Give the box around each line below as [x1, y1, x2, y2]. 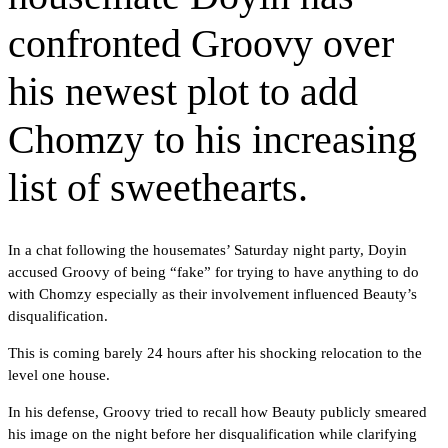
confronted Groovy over [8, 20, 394, 66]
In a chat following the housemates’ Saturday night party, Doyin [8, 241, 407, 258]
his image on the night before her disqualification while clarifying [8, 425, 417, 442]
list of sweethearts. [8, 164, 308, 210]
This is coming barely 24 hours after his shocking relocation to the [8, 344, 422, 361]
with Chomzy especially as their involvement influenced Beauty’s [8, 285, 417, 302]
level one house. [8, 366, 110, 383]
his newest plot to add [8, 68, 358, 114]
